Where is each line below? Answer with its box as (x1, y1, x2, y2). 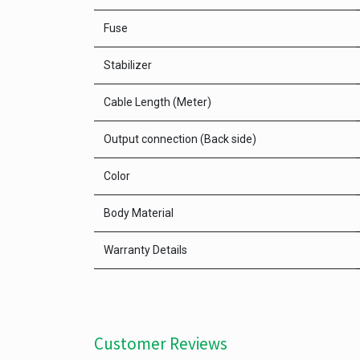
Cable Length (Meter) (104, 96, 211, 108)
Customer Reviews (94, 333, 227, 354)
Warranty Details (104, 243, 187, 256)
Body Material (104, 207, 174, 219)
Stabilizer (104, 59, 152, 72)
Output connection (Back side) (104, 133, 256, 145)
